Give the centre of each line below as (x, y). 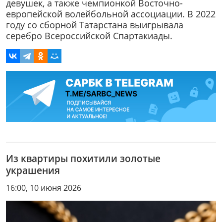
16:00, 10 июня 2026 (44, 188)
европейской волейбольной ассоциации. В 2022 (111, 14)
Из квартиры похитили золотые (83, 159)
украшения (33, 170)
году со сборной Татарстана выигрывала (95, 25)
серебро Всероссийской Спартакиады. (90, 36)
